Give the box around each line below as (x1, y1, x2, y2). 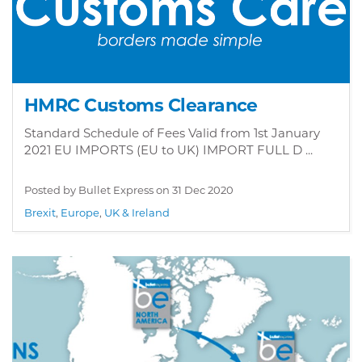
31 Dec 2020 (172, 183, 234, 196)
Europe (61, 206, 99, 219)
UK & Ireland (104, 206, 170, 219)
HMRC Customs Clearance (24, 95, 258, 116)
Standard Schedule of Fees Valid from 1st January (24, 125, 320, 141)
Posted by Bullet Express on (24, 183, 172, 196)
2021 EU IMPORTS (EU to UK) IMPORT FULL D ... (24, 142, 313, 158)
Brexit (24, 206, 56, 219)
